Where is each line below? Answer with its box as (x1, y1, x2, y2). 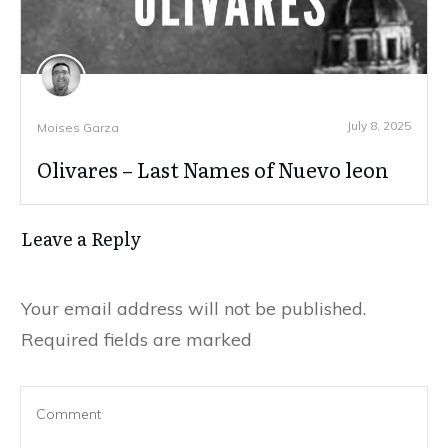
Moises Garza (37, 120, 119, 136)
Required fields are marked (21, 328, 252, 352)
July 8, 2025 (347, 118, 411, 134)
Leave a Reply (21, 225, 141, 253)
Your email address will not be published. (21, 297, 366, 321)
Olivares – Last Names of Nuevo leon (37, 154, 389, 185)
